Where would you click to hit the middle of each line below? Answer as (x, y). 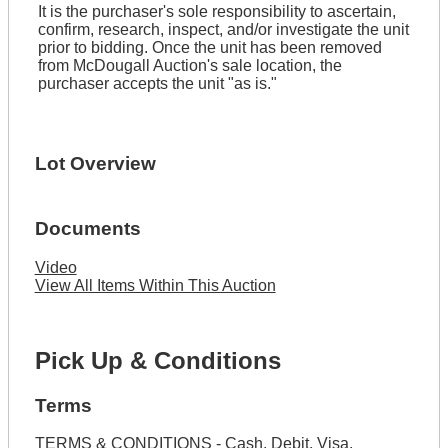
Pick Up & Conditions (157, 360)
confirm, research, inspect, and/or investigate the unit (223, 29)
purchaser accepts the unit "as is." (157, 83)
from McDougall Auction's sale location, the (189, 65)
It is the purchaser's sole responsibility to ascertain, (216, 11)
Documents (87, 229)
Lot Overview (95, 163)
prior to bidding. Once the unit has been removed (209, 47)
